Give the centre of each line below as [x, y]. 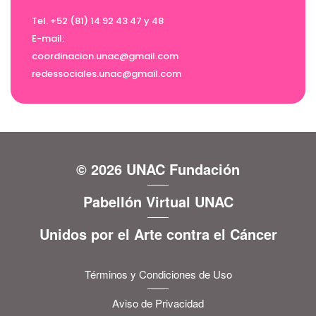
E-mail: [48, 38]
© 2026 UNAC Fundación [158, 169]
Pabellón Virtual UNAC [158, 201]
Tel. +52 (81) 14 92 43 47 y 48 [98, 21]
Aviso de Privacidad [158, 303]
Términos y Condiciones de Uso [158, 274]
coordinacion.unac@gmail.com [105, 56]
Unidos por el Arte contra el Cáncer [158, 234]
